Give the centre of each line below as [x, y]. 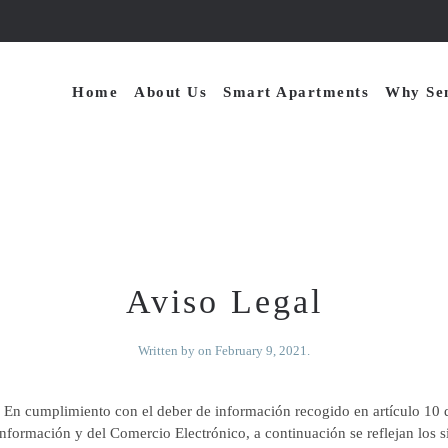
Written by [168, 350]
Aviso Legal [224, 301]
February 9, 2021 [261, 350]
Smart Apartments [296, 92]
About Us [170, 92]
